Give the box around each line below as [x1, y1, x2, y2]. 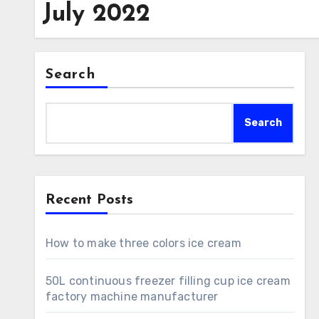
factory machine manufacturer [46, 290, 219, 303]
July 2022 [42, 2, 150, 27]
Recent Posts [46, 193, 133, 207]
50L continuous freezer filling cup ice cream [46, 274, 291, 288]
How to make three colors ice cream [46, 236, 241, 250]
